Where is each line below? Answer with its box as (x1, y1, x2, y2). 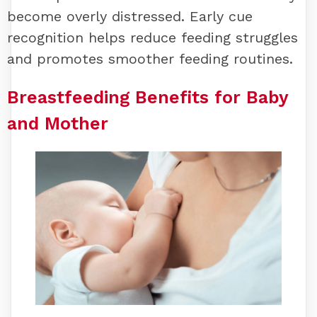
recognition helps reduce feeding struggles (7, 29, 298, 47)
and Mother (7, 113, 108, 134)
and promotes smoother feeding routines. (7, 50, 293, 68)
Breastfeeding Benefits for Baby (7, 87, 288, 108)
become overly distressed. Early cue (7, 8, 253, 25)
